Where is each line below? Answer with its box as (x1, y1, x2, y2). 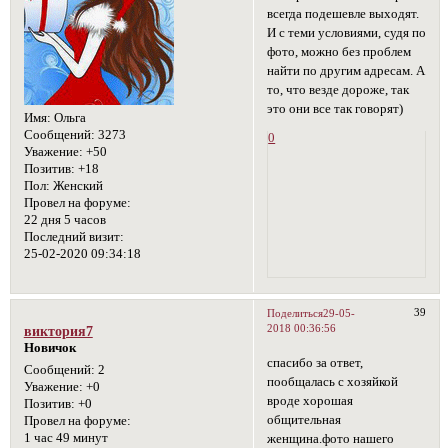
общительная (267, 413, 342, 428)
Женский (49, 179, 103, 194)
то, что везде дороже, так (267, 83, 410, 98)
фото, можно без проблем (267, 45, 412, 60)
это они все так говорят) (267, 102, 404, 117)
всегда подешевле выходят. (267, 7, 420, 22)
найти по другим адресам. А (267, 64, 426, 79)
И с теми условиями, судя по (267, 26, 427, 41)
